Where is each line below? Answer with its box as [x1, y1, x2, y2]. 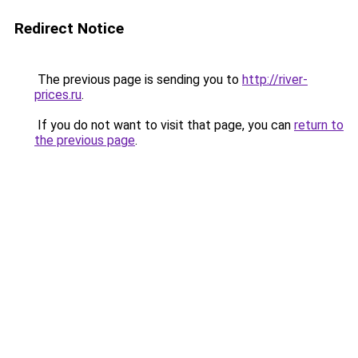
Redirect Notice [14, 19, 124, 38]
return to [294, 117, 344, 133]
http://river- [242, 72, 308, 87]
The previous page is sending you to [34, 72, 242, 87]
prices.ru [34, 87, 82, 102]
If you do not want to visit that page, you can [34, 117, 294, 133]
